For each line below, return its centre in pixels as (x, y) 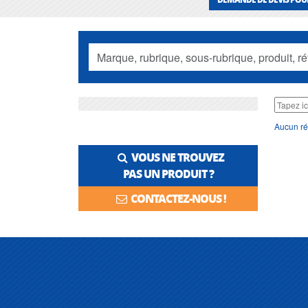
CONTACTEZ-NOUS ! (176, 198)
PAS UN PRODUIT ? (168, 174)
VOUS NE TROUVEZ (176, 157)
